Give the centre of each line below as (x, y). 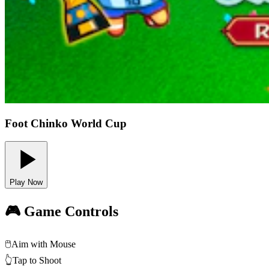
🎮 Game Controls (62, 212)
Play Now (26, 183)
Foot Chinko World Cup (66, 123)
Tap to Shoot (37, 261)
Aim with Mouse (44, 244)
